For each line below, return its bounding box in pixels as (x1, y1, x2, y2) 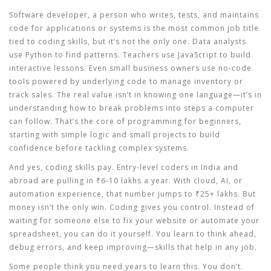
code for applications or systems (9, 23, 142, 33)
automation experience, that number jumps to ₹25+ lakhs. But (9, 189, 256, 199)
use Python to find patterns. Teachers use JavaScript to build (9, 50, 251, 60)
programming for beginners (128, 116, 239, 126)
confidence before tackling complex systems (9, 143, 187, 153)
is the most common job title (142, 23, 259, 33)
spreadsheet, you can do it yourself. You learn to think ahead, (9, 229, 256, 239)
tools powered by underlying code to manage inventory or (9, 76, 243, 87)
